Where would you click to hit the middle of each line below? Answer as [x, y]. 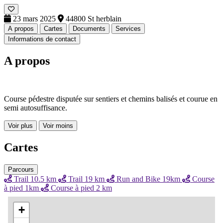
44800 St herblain [93, 18]
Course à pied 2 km [80, 188]
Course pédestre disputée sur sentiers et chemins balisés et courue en [111, 99]
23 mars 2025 [34, 18]
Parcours [21, 169]
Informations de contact [42, 39]
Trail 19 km [86, 179]
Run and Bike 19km [148, 179]
